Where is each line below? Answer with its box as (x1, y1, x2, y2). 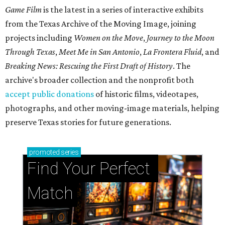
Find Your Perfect (27, 158, 150, 178)
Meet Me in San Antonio (59, 46, 140, 57)
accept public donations (5, 88, 95, 99)
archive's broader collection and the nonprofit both (5, 74, 194, 85)
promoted (29, 148, 60, 156)
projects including (5, 32, 74, 43)
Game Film (5, 4, 42, 15)
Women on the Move (74, 32, 143, 43)
